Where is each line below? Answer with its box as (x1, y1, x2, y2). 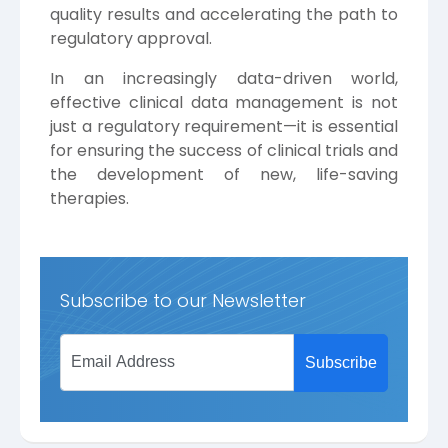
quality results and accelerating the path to (50, 2, 398, 26)
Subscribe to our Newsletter (60, 287, 306, 313)
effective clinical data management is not (50, 90, 398, 114)
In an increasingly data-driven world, (50, 66, 398, 90)
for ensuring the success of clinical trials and (50, 138, 398, 162)
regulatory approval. (50, 26, 212, 50)
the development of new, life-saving (50, 162, 398, 186)
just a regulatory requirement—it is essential (50, 114, 398, 138)
